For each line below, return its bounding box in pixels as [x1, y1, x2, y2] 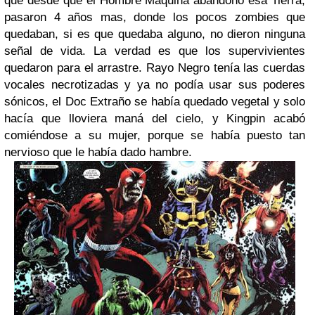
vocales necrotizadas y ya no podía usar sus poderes [4, 78, 305, 91]
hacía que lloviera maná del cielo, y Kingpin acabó [4, 112, 305, 125]
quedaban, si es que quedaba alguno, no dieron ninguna [4, 27, 305, 41]
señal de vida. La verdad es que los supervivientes [4, 44, 305, 58]
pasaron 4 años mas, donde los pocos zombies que [4, 11, 305, 24]
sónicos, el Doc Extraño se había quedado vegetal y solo [4, 95, 305, 108]
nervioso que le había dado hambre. [4, 146, 192, 159]
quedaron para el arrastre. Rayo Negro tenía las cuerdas [4, 61, 305, 75]
